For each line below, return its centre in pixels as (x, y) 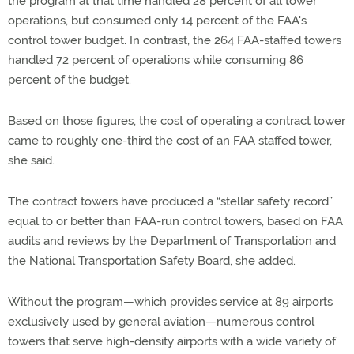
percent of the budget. (70, 79)
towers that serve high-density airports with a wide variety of (172, 341)
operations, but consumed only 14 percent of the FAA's (157, 20)
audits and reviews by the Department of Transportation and (172, 241)
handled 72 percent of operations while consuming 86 (156, 60)
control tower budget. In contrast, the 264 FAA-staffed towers (175, 40)
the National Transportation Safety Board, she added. (152, 260)
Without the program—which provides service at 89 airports (170, 301)
